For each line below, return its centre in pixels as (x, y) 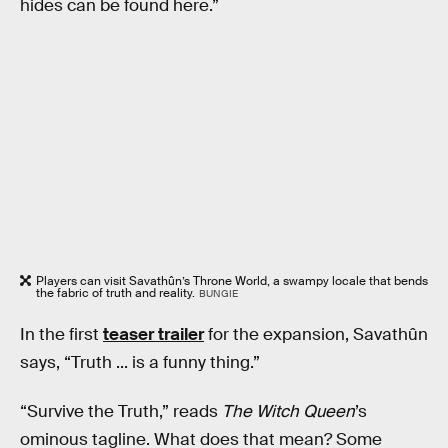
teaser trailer (153, 334)
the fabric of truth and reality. (115, 293)
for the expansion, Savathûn (316, 334)
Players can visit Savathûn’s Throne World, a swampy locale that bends (232, 281)
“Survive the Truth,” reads (121, 412)
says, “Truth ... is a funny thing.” (140, 362)
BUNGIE (218, 294)
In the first (61, 334)
